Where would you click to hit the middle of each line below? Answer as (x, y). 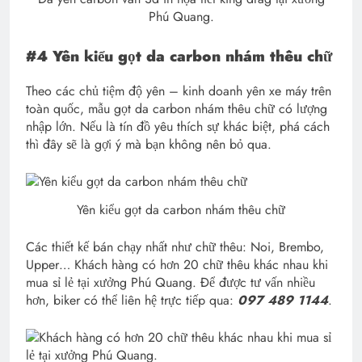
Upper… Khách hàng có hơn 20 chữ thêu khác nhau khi (177, 265)
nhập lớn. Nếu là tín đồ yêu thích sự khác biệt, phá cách (178, 127)
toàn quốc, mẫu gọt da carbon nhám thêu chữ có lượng (177, 109)
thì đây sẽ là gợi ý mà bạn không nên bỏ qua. (149, 145)
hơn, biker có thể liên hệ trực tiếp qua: (132, 301)
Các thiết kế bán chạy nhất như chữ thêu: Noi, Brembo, (175, 247)
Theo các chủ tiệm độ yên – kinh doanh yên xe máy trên (179, 91)
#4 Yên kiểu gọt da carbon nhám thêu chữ (179, 57)
